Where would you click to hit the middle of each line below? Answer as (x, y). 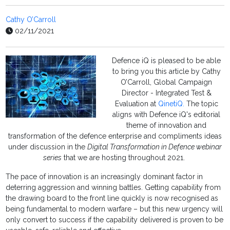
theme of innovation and (166, 126)
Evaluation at (136, 104)
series (52, 158)
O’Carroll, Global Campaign (166, 82)
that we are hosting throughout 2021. (124, 158)
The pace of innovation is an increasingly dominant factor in (104, 177)
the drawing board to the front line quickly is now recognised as (112, 198)
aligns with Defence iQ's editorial (166, 115)
